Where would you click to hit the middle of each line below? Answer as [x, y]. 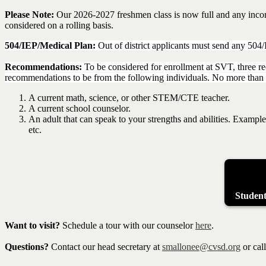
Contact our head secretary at [105, 247]
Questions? [27, 247]
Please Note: [29, 14]
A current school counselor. [80, 108]
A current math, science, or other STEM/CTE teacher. [129, 97]
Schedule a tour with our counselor [128, 226]
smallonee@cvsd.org [201, 247]
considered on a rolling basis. [59, 25]
